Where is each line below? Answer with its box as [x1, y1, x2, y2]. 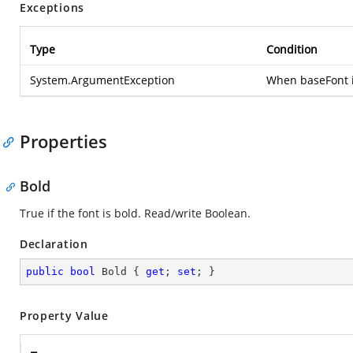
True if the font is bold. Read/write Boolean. [20, 206, 251, 221]
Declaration [20, 236, 88, 251]
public [26, 266, 64, 277]
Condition [266, 42, 318, 57]
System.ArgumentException [30, 72, 175, 87]
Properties [20, 129, 107, 153]
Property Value [20, 308, 109, 323]
